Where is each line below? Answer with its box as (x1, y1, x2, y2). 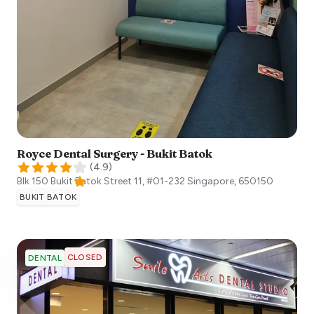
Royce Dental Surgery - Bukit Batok (17, 146, 212, 161)
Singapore (187, 175, 234, 187)
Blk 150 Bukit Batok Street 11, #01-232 (17, 175, 185, 187)
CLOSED (67, 252, 103, 262)
